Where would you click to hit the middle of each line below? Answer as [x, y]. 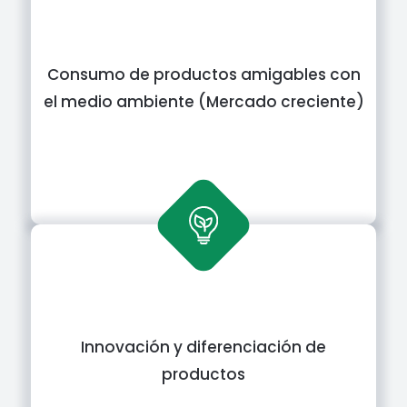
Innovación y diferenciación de [203, 347]
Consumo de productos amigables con [203, 74]
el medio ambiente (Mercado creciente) [203, 102]
